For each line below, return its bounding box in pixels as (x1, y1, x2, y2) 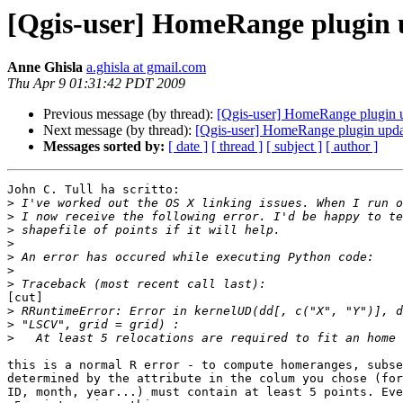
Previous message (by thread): (43, 106, 217, 122)
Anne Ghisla (7, 59, 83, 76)
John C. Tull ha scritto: (7, 183, 180, 197)
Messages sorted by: (43, 139, 165, 155)
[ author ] (326, 139, 378, 155)
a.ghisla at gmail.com (86, 59, 206, 76)
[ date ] (168, 139, 208, 155)
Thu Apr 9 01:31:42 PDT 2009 (7, 76, 185, 92)
